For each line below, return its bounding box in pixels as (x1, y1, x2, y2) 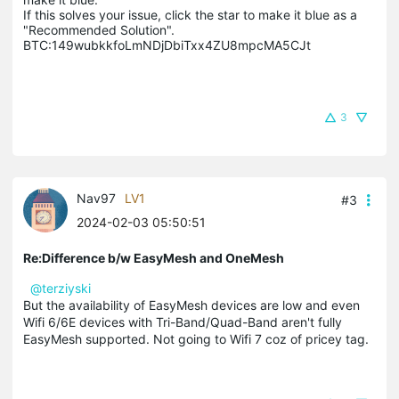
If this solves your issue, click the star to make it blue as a (23, 6, 357, 22)
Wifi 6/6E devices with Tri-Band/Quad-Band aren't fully (23, 313, 342, 330)
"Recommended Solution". (23, 21, 175, 37)
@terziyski (30, 280, 91, 296)
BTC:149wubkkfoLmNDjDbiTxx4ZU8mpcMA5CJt (23, 37, 311, 53)
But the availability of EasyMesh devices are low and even (23, 297, 360, 313)
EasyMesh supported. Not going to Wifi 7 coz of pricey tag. (23, 330, 369, 346)
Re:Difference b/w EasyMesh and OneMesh (23, 249, 284, 265)
